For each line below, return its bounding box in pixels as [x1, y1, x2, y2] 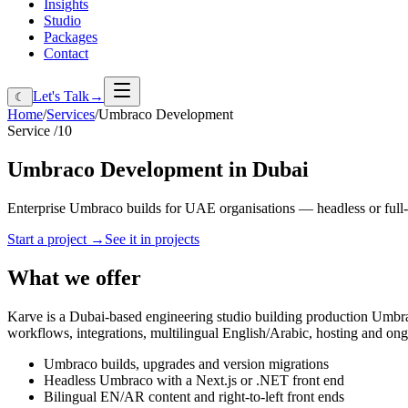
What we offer [7, 265, 141, 290]
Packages [44, 29, 97, 45]
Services [46, 107, 95, 122]
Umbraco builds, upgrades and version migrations [44, 355, 329, 372]
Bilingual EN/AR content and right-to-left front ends [44, 388, 344, 404]
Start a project [7, 230, 90, 247]
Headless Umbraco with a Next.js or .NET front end [44, 372, 344, 388]
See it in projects [105, 230, 199, 247]
